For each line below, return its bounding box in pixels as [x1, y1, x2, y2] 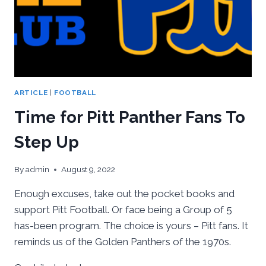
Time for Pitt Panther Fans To [14, 107, 245, 128]
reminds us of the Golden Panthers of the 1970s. [14, 236, 231, 248]
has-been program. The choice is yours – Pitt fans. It [14, 220, 248, 232]
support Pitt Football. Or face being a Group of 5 [14, 204, 232, 216]
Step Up [14, 132, 79, 153]
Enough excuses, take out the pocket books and [14, 188, 235, 200]
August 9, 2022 [61, 164, 116, 175]
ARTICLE [14, 88, 48, 97]
